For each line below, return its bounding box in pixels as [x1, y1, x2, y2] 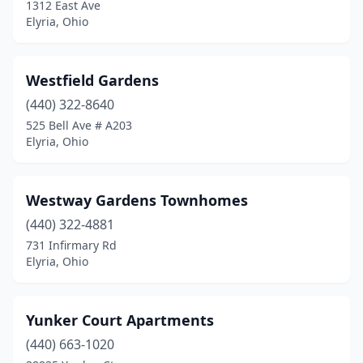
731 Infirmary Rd [26, 237, 117, 253]
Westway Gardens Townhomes [26, 190, 248, 210]
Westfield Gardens [26, 70, 159, 90]
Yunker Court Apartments [26, 310, 214, 330]
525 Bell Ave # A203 [26, 117, 132, 133]
